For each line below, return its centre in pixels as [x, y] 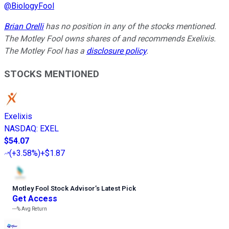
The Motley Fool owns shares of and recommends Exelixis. [110, 38]
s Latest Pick [116, 189]
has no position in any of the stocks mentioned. [130, 26]
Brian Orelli [24, 26]
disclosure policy [116, 51]
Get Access [35, 199]
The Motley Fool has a [45, 51]
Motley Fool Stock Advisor [54, 189]
